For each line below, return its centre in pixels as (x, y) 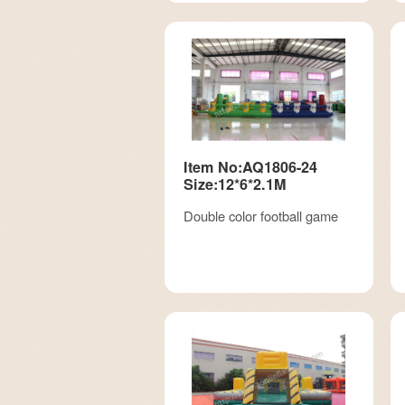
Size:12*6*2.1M (235, 184)
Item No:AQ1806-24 (250, 166)
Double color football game (261, 215)
